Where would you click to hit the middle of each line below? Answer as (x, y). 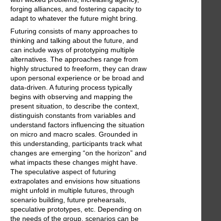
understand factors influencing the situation (77, 125)
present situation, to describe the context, (75, 106)
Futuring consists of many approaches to (74, 31)
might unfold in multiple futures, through (72, 191)
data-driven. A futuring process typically (71, 88)
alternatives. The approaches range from (74, 59)
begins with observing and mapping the (72, 97)
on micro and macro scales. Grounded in (74, 134)
